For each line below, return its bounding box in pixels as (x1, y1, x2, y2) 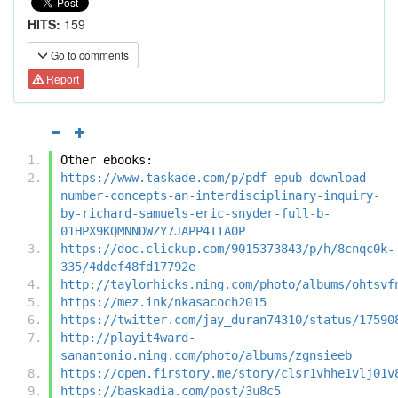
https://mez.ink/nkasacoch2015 (60, 294, 267, 309)
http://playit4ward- (60, 330, 195, 345)
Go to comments (48, 47, 129, 62)
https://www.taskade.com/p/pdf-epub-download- (60, 170, 373, 185)
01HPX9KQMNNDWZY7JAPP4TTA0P (60, 223, 245, 238)
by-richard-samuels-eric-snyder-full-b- (60, 205, 330, 220)
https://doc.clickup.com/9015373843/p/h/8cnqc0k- (60, 241, 394, 256)
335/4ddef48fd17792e (60, 259, 195, 274)
